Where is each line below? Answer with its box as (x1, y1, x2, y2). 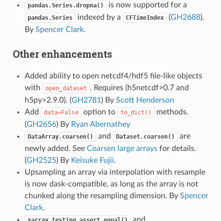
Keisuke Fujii (71, 156, 114, 164)
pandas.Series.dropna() (27, 1, 104, 9)
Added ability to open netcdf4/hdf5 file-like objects (24, 72, 202, 80)
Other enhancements (12, 47, 112, 60)
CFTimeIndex (125, 14, 164, 21)
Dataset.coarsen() (115, 133, 175, 140)
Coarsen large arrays (86, 144, 157, 152)
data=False (43, 109, 78, 116)
